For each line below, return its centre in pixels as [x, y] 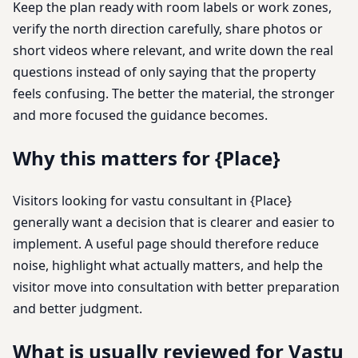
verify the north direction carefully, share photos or [168, 29]
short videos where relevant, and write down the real [173, 51]
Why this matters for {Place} [146, 158]
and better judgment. [78, 308]
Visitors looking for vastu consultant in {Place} [152, 200]
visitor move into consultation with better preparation [176, 286]
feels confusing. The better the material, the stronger [174, 94]
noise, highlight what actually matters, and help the [168, 265]
